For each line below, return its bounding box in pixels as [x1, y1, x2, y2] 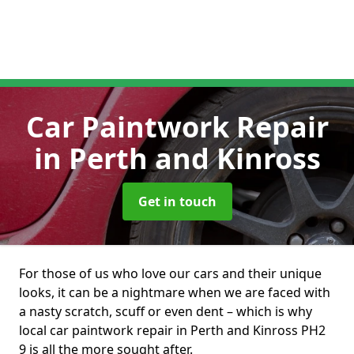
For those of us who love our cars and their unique [19, 265, 322, 282]
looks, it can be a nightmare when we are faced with [19, 284, 330, 301]
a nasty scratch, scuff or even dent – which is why [19, 303, 312, 320]
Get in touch [137, 193, 217, 210]
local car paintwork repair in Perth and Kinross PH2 [19, 322, 326, 339]
